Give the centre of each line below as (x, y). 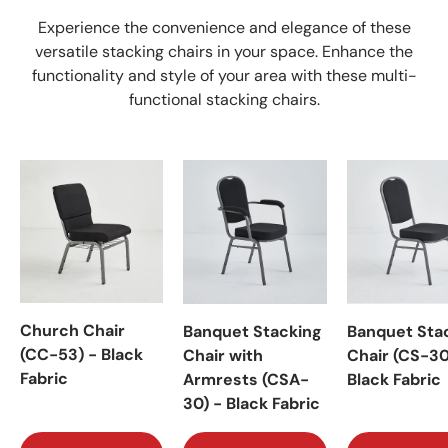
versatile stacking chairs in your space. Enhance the (224, 52)
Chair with (223, 356)
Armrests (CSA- (246, 380)
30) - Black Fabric (251, 404)
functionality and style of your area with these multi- (224, 76)
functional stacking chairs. (224, 100)
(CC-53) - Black (81, 355)
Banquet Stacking (252, 332)
